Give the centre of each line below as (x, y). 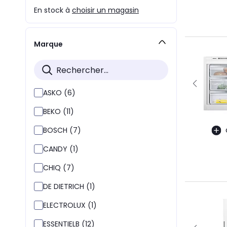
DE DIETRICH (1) (69, 186)
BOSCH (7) (62, 130)
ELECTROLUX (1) (70, 205)
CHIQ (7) (59, 168)
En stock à (53, 10)
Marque (48, 44)
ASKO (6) (59, 93)
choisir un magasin (105, 10)
